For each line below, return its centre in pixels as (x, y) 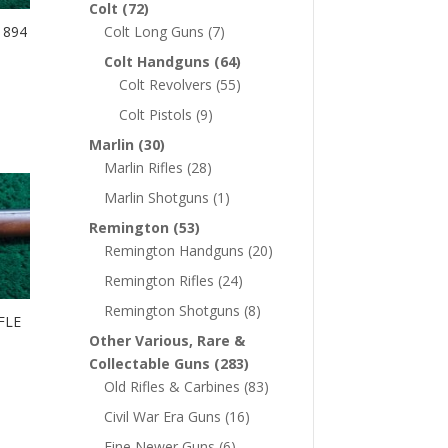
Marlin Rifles (144, 167)
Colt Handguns (157, 61)
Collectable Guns (150, 363)
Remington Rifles (159, 280)
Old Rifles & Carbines (172, 386)
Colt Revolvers (166, 84)
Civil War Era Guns (163, 416)
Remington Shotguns (172, 310)
